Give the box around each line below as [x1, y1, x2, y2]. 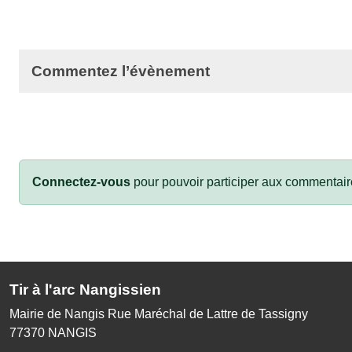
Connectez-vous [32, 174, 130, 189]
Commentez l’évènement [31, 62, 210, 79]
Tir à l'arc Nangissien [9, 280, 161, 298]
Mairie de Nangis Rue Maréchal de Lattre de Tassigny [9, 306, 308, 321]
